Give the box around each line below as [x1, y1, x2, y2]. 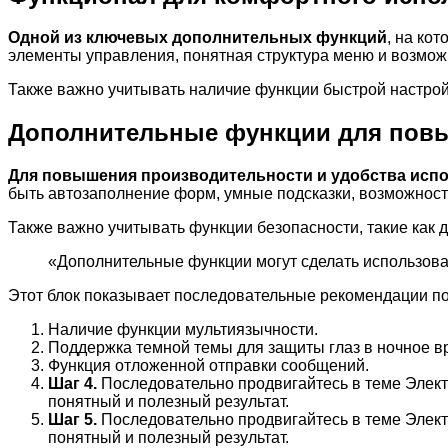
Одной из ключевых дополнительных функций [8, 29, 387, 47]
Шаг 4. [48, 375, 97, 393]
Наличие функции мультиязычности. [48, 321, 318, 339]
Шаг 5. [48, 411, 97, 429]
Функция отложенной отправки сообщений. [48, 357, 369, 375]
